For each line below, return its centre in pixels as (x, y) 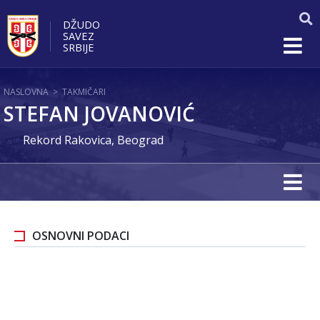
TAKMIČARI (84, 92)
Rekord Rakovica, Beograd (93, 140)
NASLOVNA (26, 92)
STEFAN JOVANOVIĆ (99, 114)
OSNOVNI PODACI (81, 236)
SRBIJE (79, 47)
